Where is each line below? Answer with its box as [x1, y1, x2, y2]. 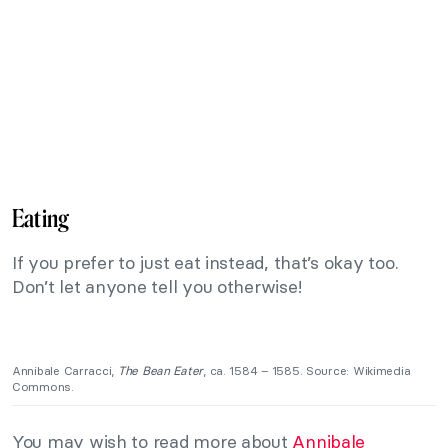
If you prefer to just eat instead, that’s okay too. [12, 250, 399, 274]
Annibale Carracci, [12, 362, 118, 378]
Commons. [12, 378, 74, 394]
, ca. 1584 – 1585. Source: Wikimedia [203, 362, 411, 378]
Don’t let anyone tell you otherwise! [12, 274, 302, 298]
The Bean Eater [117, 362, 204, 378]
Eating [12, 203, 70, 233]
